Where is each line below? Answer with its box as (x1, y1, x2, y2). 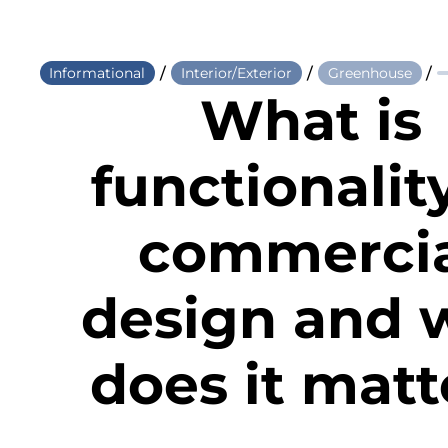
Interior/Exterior (181, 65, 292, 82)
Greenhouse (327, 65, 412, 82)
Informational (49, 65, 146, 82)
